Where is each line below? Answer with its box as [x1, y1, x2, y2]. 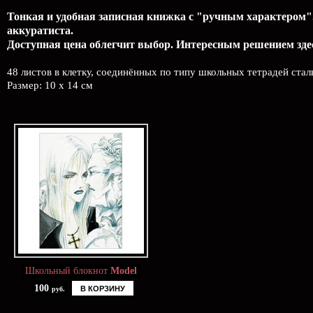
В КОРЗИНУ [80, 284, 125, 293]
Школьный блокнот [25, 265, 110, 276]
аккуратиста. [7, 24, 73, 36]
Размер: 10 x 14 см [7, 80, 93, 91]
